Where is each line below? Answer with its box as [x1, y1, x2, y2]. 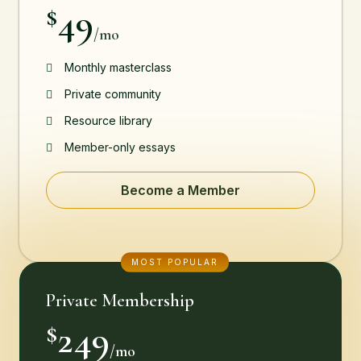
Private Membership [46, 290, 194, 311]
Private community [64, 86, 161, 101]
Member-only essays [64, 139, 176, 154]
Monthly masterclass [64, 60, 172, 74]
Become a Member [121, 182, 240, 198]
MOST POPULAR [131, 257, 218, 267]
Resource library [64, 113, 152, 127]
